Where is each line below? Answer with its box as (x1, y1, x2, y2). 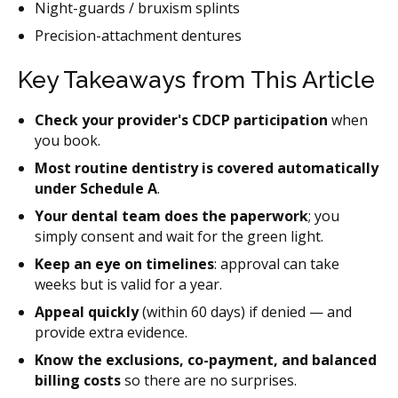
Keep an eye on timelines (35, 254, 215, 275)
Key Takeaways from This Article (18, 66, 375, 94)
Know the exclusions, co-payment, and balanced (35, 350, 378, 370)
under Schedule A (35, 179, 158, 199)
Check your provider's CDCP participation (35, 110, 329, 131)
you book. (35, 131, 101, 151)
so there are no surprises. (121, 370, 298, 391)
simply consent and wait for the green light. (35, 227, 324, 247)
